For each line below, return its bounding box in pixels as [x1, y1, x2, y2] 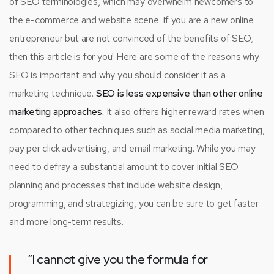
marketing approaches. [9, 105, 104, 119]
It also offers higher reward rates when [103, 105, 264, 119]
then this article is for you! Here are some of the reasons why [9, 50, 259, 64]
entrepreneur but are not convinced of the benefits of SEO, [9, 32, 253, 45]
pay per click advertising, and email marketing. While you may [9, 142, 256, 155]
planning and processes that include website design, [9, 179, 223, 192]
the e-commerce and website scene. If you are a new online [9, 13, 254, 27]
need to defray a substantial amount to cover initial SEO [9, 160, 239, 174]
